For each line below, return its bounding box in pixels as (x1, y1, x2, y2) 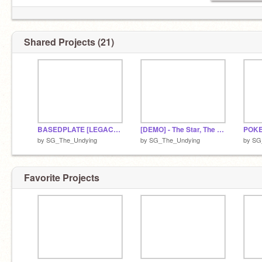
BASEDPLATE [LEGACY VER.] (113, 125, 120, 135)
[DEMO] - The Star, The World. (217, 125, 224, 135)
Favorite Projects (24, 170, 99, 184)
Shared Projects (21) (24, 35, 114, 49)
